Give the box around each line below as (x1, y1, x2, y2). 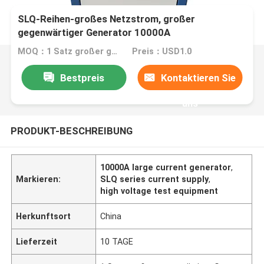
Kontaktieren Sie (161, 71, 236, 84)
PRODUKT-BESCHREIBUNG (10, 124, 133, 137)
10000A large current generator (100, 162, 232, 172)
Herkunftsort (16, 211, 71, 221)
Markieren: (16, 174, 61, 184)
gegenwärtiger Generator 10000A (18, 27, 171, 39)
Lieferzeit (16, 236, 58, 246)
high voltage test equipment (100, 186, 219, 196)
